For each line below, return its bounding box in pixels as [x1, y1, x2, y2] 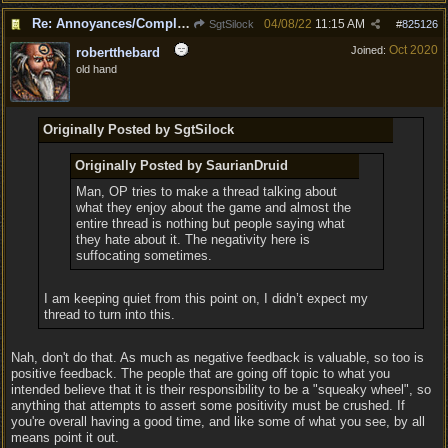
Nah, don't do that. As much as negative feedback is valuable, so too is [11, 350, 424, 365]
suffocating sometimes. [76, 248, 213, 263]
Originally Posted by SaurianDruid [75, 158, 289, 173]
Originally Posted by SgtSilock [42, 122, 234, 137]
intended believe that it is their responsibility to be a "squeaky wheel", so [11, 382, 431, 397]
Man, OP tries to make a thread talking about [76, 184, 338, 199]
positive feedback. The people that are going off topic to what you [11, 366, 390, 381]
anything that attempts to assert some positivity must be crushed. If [11, 398, 405, 413]
